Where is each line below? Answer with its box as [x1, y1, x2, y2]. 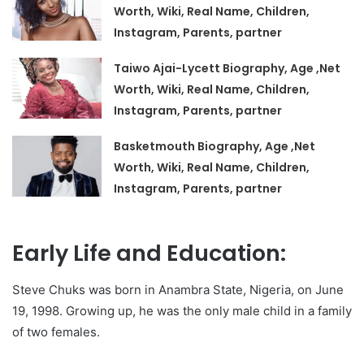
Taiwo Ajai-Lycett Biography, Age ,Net [114, 60, 341, 76]
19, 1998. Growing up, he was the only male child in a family [12, 302, 352, 318]
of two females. [12, 323, 100, 340]
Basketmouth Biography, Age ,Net [114, 138, 316, 154]
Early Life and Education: [12, 238, 286, 268]
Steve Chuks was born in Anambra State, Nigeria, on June [12, 281, 344, 297]
